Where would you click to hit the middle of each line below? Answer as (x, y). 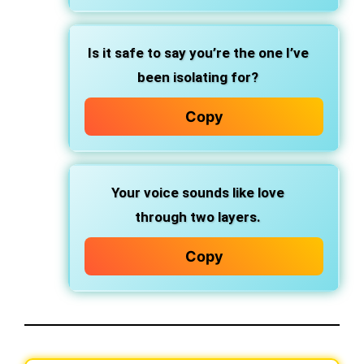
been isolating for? (198, 77)
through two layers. (198, 217)
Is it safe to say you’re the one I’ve (198, 53)
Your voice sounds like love (198, 193)
